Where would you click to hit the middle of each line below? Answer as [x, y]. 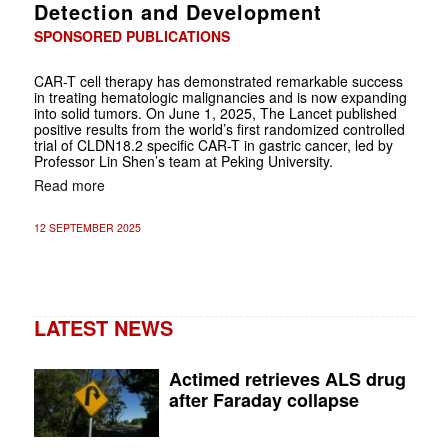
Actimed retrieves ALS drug [288, 378]
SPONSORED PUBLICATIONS [131, 35]
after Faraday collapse [264, 399]
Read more [69, 184]
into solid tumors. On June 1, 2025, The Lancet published [215, 112]
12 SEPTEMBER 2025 [87, 227]
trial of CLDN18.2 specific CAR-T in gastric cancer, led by [213, 144]
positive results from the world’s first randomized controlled [219, 128]
